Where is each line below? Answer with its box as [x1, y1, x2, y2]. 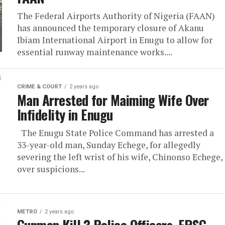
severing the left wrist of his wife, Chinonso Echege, [17, 151, 222, 163]
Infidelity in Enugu [17, 104, 113, 125]
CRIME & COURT [17, 83, 62, 90]
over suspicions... [17, 163, 85, 175]
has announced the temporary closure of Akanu [17, 22, 204, 34]
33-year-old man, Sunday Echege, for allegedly [17, 139, 200, 151]
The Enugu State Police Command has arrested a [17, 127, 214, 139]
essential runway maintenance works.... [17, 46, 172, 58]
